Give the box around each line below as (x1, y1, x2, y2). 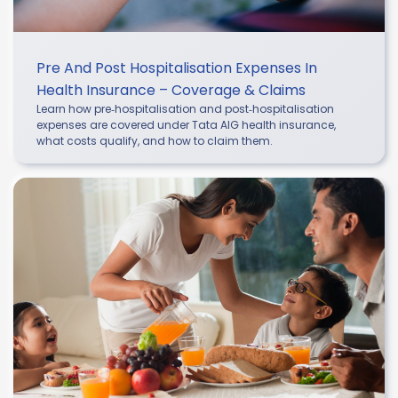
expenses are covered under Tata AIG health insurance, (36, 116, 336, 132)
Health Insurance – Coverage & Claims (36, 79, 306, 100)
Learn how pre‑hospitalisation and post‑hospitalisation (36, 100, 334, 116)
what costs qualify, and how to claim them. (36, 132, 273, 148)
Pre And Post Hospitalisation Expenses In (36, 57, 317, 78)
